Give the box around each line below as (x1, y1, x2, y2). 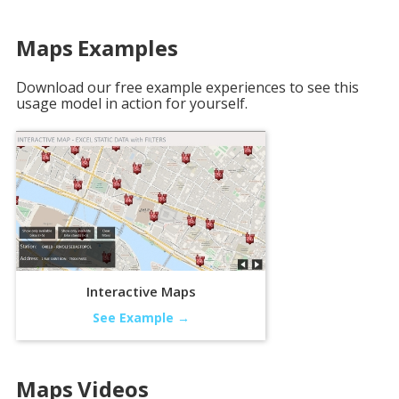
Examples (77, 33, 178, 62)
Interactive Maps (85, 282, 196, 301)
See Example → (92, 309, 190, 327)
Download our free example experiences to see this (16, 77, 359, 97)
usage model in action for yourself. (16, 94, 248, 113)
